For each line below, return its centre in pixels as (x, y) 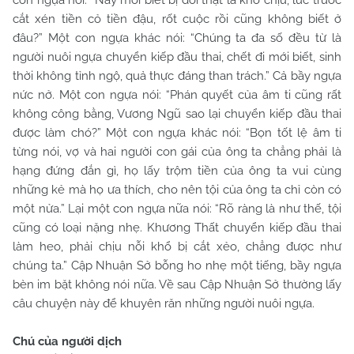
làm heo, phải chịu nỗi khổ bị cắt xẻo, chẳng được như (177, 247)
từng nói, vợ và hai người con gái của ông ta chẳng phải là (177, 152)
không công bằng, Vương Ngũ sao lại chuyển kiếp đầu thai (177, 114)
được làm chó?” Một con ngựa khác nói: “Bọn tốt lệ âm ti (177, 133)
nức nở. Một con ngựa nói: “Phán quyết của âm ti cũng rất (177, 95)
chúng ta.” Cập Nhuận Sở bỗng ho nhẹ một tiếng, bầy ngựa (177, 265)
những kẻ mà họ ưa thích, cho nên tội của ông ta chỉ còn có (177, 190)
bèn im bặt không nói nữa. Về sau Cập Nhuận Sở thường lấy (177, 284)
